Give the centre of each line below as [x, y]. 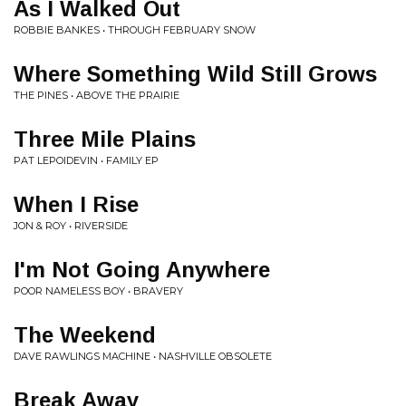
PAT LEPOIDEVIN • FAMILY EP [86, 160]
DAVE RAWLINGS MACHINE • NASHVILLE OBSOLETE [143, 356]
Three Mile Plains [105, 139]
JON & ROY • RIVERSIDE [71, 226]
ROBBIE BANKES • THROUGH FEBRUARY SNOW [135, 30]
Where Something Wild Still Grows [195, 74]
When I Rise [76, 204]
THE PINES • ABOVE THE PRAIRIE [97, 95]
